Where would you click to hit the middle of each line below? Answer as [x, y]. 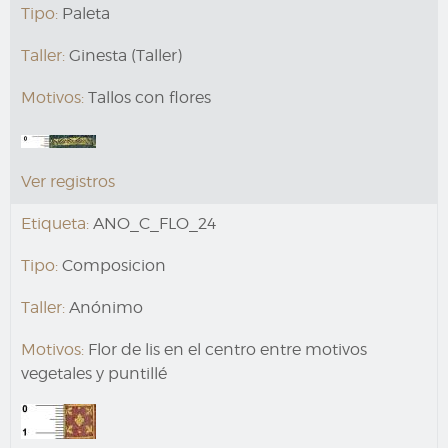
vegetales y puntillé [94, 374]
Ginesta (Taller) [123, 56]
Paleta [84, 14]
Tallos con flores [147, 98]
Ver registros [68, 182]
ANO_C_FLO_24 [152, 224]
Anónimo [104, 308]
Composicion [112, 266]
